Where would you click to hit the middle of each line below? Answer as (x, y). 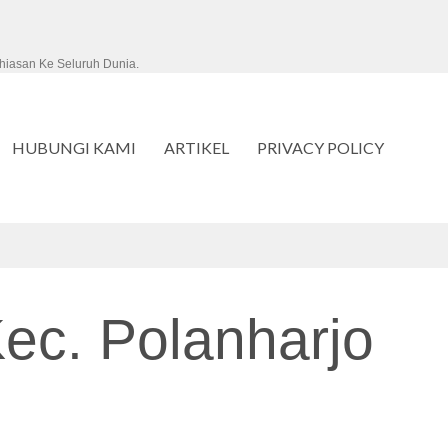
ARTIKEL (196, 147)
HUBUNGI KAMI (74, 147)
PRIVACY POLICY (320, 147)
